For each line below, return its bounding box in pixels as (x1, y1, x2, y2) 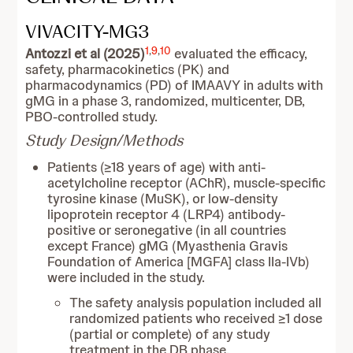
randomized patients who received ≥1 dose (69, 310, 323, 327)
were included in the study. (47, 269, 206, 286)
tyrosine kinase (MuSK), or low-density (47, 190, 279, 207)
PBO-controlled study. (25, 108, 158, 125)
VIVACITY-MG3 (25, 19, 150, 43)
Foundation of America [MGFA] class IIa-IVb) (47, 253, 310, 270)
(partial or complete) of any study (69, 325, 271, 343)
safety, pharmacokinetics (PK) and (25, 61, 230, 78)
